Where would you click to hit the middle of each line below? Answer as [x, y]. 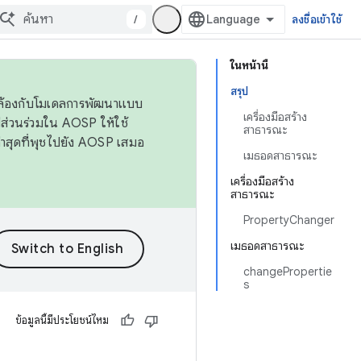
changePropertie [288, 272]
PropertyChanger [289, 220]
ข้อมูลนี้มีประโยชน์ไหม [62, 320]
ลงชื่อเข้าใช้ [316, 19]
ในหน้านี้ [249, 65]
